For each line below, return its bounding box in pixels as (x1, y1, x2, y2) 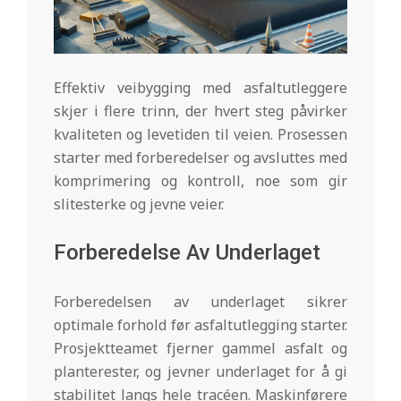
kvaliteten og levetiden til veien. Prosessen (54, 124, 347, 144)
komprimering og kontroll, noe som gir (54, 170, 347, 191)
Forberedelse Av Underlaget (54, 239, 320, 265)
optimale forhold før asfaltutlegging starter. (54, 314, 347, 335)
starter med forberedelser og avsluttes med (54, 147, 347, 167)
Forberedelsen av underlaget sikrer (54, 291, 347, 311)
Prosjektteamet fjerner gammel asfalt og (54, 337, 347, 358)
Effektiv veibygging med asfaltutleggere (54, 77, 347, 98)
